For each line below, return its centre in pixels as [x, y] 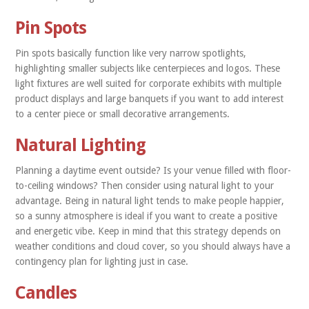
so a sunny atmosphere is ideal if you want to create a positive [147, 216]
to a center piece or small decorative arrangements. [123, 114]
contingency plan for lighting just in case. [103, 261]
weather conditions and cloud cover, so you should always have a [153, 246]
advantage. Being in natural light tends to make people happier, [150, 201]
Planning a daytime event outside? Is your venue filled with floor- [153, 170]
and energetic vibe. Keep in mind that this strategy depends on [148, 231]
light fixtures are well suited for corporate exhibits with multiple [149, 83]
